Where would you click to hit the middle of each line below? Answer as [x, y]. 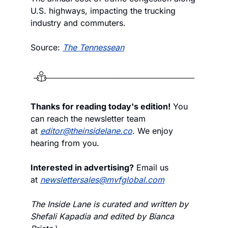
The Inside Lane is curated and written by [109, 204]
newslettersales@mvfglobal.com [102, 179]
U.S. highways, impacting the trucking [103, 10]
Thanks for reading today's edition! [101, 106]
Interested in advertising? [82, 167]
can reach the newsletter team [88, 118]
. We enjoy [153, 131]
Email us [151, 167]
